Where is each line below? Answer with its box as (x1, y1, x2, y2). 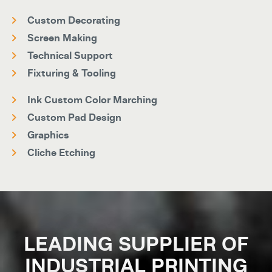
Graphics (27, 129, 69, 141)
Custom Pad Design (27, 111, 121, 124)
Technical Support (27, 49, 113, 62)
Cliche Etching (27, 146, 95, 159)
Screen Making (27, 32, 97, 44)
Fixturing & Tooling (27, 67, 116, 80)
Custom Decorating (27, 14, 120, 27)
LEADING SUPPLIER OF (24, 231, 248, 257)
